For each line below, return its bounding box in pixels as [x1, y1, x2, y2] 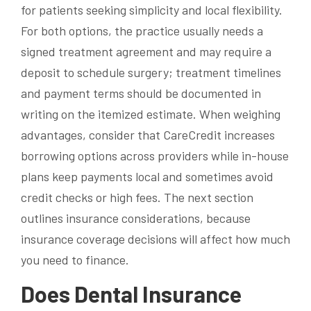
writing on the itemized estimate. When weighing [21, 106, 280, 121]
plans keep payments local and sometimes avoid [21, 168, 274, 184]
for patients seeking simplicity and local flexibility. [21, 1, 283, 17]
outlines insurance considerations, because [21, 210, 251, 226]
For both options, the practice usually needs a [21, 22, 263, 38]
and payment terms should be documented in [21, 85, 261, 101]
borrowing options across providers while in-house [21, 147, 289, 163]
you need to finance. [21, 251, 129, 267]
